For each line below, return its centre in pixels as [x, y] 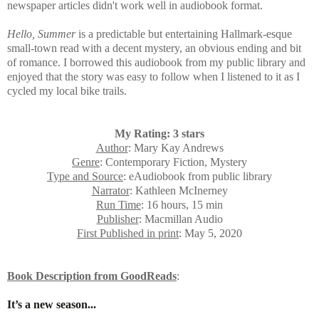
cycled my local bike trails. [68, 90]
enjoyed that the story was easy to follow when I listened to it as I [153, 76]
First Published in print [128, 233]
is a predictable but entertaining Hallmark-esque [185, 33]
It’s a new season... [52, 304]
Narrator [110, 190]
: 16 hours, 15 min [182, 204]
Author [112, 147]
